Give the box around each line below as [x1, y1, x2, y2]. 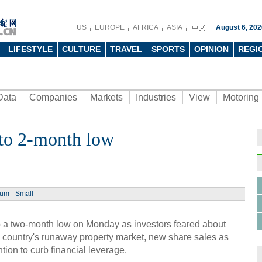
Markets [90, 92, 123, 102]
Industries [136, 92, 176, 102]
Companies [29, 92, 77, 102]
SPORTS [151, 44, 185, 54]
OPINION [194, 44, 229, 54]
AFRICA [133, 23, 158, 32]
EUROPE [95, 23, 125, 32]
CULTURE [62, 44, 101, 54]
